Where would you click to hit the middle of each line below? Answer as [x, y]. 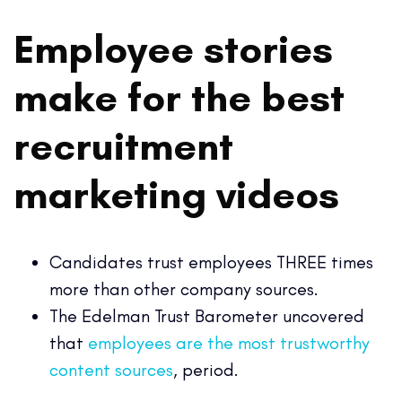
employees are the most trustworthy [229, 342]
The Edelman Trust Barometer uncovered [207, 315]
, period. [206, 369]
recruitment [123, 145]
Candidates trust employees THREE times [211, 262]
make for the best [179, 96]
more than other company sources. [186, 288]
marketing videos [181, 193]
